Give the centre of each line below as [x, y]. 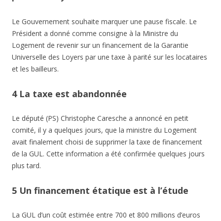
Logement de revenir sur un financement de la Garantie [100, 45]
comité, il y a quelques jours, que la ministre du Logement [104, 130]
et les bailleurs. [35, 69]
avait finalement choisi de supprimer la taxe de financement [107, 142]
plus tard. [26, 166]
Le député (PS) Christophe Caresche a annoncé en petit [100, 118]
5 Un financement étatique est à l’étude [100, 191]
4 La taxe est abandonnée [69, 94]
